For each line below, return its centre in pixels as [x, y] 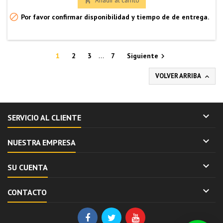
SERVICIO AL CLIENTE [44, 117]
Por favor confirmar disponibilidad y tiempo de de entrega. [114, 17]
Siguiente [143, 56]
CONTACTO [27, 192]
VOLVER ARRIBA [179, 76]
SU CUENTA [28, 167]
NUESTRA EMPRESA [42, 142]
